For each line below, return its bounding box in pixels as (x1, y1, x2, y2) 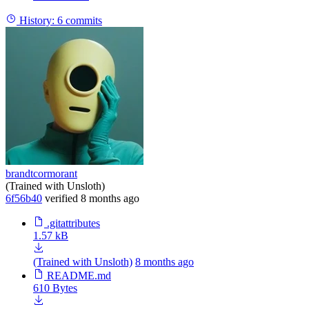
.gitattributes (47, 217, 100, 230)
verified (45, 192, 78, 205)
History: (19, 14, 54, 27)
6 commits (57, 14, 102, 27)
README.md (47, 270, 111, 282)
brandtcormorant (6, 168, 77, 180)
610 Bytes (33, 282, 77, 295)
